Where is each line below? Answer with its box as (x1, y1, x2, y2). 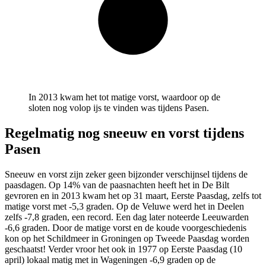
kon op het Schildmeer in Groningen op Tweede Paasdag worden (5, 233, 249, 243)
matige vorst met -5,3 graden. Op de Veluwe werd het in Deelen (5, 201, 244, 211)
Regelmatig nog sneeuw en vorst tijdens (5, 125, 244, 141)
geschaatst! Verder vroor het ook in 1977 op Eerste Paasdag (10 (5, 243, 242, 254)
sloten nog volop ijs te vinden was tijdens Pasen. (28, 103, 209, 113)
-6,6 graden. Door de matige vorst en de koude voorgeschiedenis (5, 222, 246, 233)
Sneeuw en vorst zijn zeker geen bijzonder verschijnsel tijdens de (5, 169, 248, 179)
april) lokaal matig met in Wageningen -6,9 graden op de (5, 254, 216, 265)
